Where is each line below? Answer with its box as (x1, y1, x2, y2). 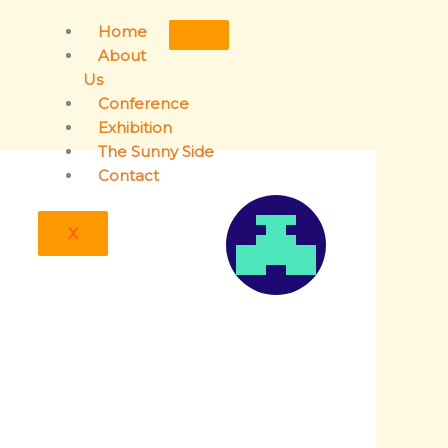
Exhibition (98, 118, 172, 137)
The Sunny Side (98, 142, 214, 161)
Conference (98, 94, 189, 113)
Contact (98, 166, 159, 185)
